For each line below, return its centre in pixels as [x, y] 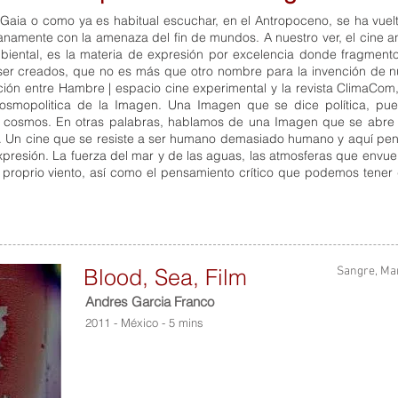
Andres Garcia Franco [150, 302]
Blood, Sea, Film [165, 277]
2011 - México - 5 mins [144, 322]
